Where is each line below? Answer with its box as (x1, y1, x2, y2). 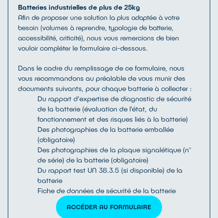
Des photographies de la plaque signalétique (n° (37, 145, 191, 154)
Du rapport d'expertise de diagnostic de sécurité (37, 94, 191, 103)
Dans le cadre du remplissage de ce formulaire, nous (18, 63, 184, 72)
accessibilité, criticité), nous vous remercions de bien (18, 33, 179, 42)
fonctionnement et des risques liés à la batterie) (37, 114, 188, 123)
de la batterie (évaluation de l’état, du (37, 104, 157, 113)
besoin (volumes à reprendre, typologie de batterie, (18, 23, 173, 32)
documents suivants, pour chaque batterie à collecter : (18, 84, 192, 92)
